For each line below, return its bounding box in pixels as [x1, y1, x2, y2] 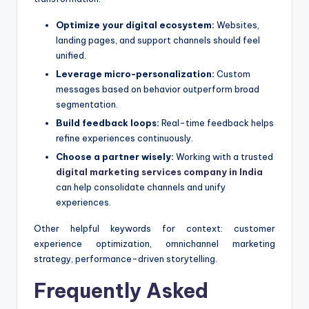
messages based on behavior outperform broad [56, 83, 259, 95]
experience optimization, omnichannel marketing [34, 238, 275, 250]
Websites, [215, 19, 259, 30]
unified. [56, 49, 86, 61]
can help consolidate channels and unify [56, 181, 226, 193]
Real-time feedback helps [159, 117, 274, 129]
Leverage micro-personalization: [56, 68, 215, 80]
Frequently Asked [34, 278, 208, 304]
